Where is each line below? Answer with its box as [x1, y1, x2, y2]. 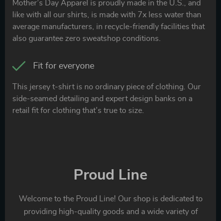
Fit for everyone [33, 61, 94, 71]
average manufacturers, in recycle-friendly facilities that [12, 22, 205, 31]
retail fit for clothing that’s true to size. [12, 106, 144, 114]
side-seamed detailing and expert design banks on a [12, 94, 192, 103]
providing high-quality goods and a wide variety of [23, 207, 198, 216]
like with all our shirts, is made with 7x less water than [12, 10, 201, 19]
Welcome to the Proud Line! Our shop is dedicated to [18, 194, 203, 203]
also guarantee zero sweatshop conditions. [12, 34, 161, 42]
